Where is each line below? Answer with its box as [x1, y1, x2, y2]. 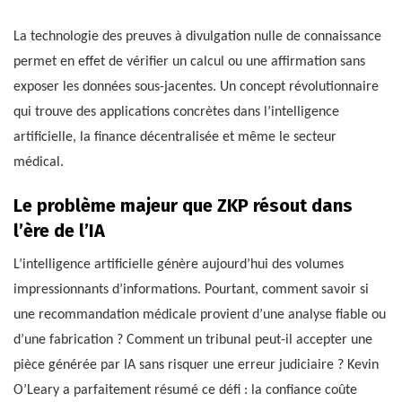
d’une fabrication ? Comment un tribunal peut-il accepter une [13, 332, 372, 347]
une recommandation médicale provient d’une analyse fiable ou [13, 307, 386, 322]
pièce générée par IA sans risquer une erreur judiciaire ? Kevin [13, 357, 379, 372]
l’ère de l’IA [13, 219, 105, 241]
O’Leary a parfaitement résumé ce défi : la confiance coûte [13, 382, 357, 398]
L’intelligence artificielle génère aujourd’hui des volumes [13, 257, 344, 272]
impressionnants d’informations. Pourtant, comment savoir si [13, 282, 369, 297]
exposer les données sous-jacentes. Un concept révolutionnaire [13, 79, 379, 94]
